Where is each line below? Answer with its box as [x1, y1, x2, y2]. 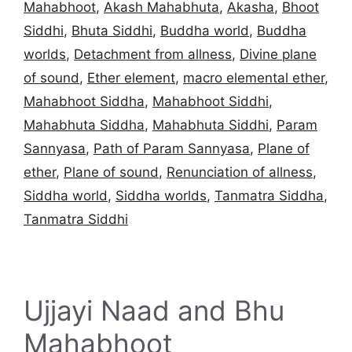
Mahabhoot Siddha [24, 93, 145, 110]
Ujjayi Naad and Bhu [24, 294, 284, 328]
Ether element [87, 70, 175, 86]
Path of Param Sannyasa [93, 141, 250, 157]
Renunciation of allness [167, 164, 313, 181]
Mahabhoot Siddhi [152, 93, 269, 110]
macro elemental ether [183, 70, 324, 86]
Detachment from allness [74, 46, 232, 63]
